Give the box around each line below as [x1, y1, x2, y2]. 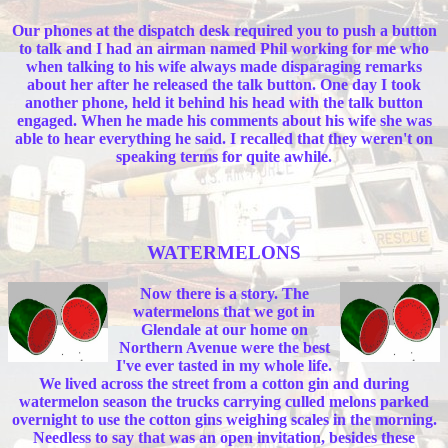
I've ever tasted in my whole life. [116, 357, 332, 374]
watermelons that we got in [133, 303, 315, 320]
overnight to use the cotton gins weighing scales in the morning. [11, 411, 437, 428]
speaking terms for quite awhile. [116, 147, 332, 165]
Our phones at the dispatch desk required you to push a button [11, 21, 437, 39]
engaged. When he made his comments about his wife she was [16, 111, 432, 129]
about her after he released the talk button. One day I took [27, 75, 421, 93]
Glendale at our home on [140, 321, 308, 338]
